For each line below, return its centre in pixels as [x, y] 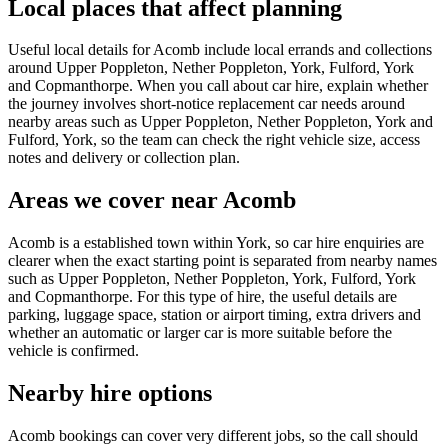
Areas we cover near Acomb [152, 200]
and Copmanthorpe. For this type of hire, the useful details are [202, 297]
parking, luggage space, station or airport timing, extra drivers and [214, 315]
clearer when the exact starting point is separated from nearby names [222, 261]
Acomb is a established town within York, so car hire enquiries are [216, 243]
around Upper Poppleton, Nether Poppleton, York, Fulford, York [211, 68]
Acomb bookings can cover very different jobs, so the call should [213, 436]
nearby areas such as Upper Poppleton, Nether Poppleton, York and [220, 122]
